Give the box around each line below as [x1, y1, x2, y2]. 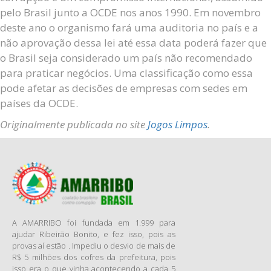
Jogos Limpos [148, 117, 207, 131]
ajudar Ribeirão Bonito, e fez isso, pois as [12, 228, 175, 240]
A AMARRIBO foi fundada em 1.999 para [12, 217, 175, 228]
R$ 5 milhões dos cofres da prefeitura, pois [12, 251, 175, 263]
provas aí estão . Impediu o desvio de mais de [12, 240, 175, 251]
